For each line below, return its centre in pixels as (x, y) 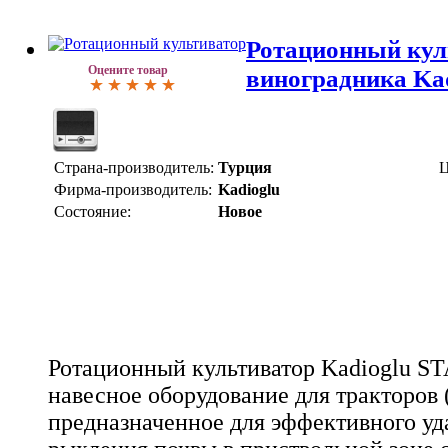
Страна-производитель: (134, 167)
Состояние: (92, 211)
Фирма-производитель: (133, 189)
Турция (245, 167)
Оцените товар (128, 69)
